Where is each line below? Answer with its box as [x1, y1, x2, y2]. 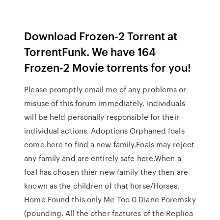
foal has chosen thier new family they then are [24, 166, 188, 177]
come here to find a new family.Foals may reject [24, 139, 194, 150]
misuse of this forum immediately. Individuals [24, 98, 185, 109]
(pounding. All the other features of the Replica [24, 208, 193, 219]
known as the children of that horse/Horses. [24, 180, 180, 191]
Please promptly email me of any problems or [24, 84, 187, 95]
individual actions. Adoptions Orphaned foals [24, 125, 185, 136]
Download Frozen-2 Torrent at [24, 28, 178, 43]
